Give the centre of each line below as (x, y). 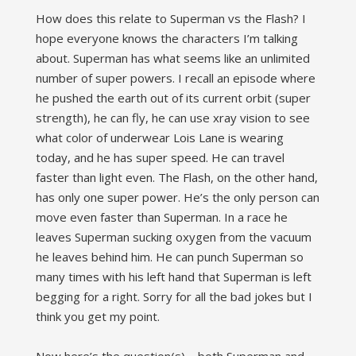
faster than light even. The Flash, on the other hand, (176, 178)
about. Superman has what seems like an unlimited (172, 58)
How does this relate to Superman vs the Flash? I (170, 19)
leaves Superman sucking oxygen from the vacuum (173, 237)
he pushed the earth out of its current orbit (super (173, 98)
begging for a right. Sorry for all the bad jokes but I (174, 297)
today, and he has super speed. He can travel (160, 158)
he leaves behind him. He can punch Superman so (169, 257)
